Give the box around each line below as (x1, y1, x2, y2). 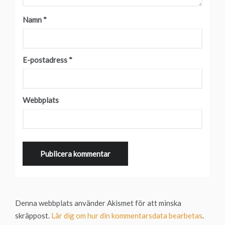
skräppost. (15, 211, 51, 220)
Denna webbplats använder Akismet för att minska (15, 198, 181, 208)
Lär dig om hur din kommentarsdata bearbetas (51, 211, 202, 220)
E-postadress (23, 55, 69, 65)
